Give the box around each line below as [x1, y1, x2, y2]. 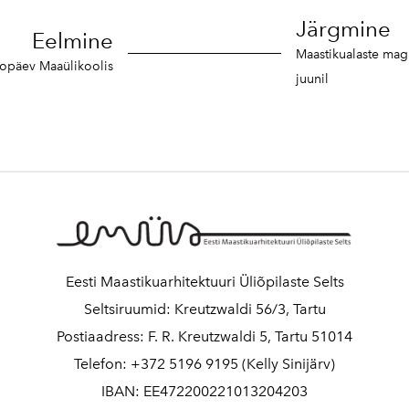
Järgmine [296, 15, 391, 42]
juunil [296, 70, 329, 87]
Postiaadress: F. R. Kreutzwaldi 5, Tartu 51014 [57, 328, 352, 346]
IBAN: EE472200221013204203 [101, 383, 308, 401]
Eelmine [32, 27, 113, 55]
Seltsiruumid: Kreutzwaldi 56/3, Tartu [83, 300, 326, 319]
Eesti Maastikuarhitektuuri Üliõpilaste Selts [65, 273, 344, 291]
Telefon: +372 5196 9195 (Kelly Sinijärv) [74, 355, 335, 373]
